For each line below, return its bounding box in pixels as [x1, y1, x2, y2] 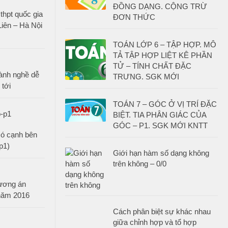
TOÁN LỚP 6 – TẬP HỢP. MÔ [113, 40, 216, 49]
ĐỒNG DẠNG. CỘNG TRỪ [113, 2, 207, 11]
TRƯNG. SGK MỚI [113, 72, 179, 81]
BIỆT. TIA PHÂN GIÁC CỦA [113, 110, 206, 119]
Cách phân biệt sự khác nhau [113, 207, 211, 216]
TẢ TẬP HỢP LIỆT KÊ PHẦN [113, 51, 212, 60]
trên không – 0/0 [113, 159, 166, 168]
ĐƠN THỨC [113, 13, 155, 21]
